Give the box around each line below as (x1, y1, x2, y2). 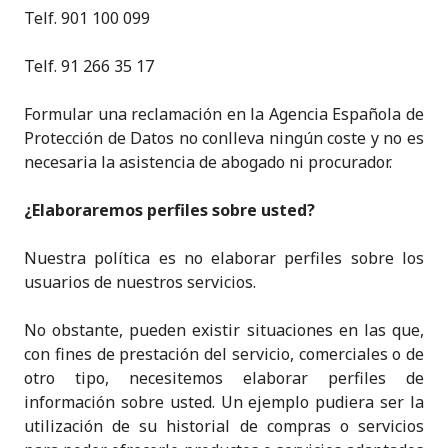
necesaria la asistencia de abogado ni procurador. (24, 151, 392, 173)
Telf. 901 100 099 (24, 7, 150, 29)
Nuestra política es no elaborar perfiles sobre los (24, 247, 424, 269)
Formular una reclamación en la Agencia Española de (24, 103, 424, 125)
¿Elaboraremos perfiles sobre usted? (24, 199, 315, 221)
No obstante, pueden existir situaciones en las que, (24, 319, 424, 341)
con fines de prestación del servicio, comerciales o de (24, 343, 424, 365)
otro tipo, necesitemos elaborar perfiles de (24, 367, 424, 389)
